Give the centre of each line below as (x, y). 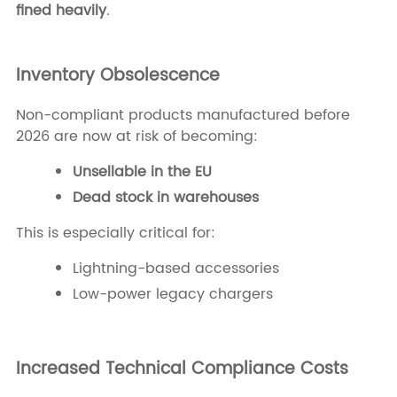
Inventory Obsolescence (117, 75)
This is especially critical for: (115, 234)
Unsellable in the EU (144, 172)
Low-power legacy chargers (172, 295)
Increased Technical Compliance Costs (182, 370)
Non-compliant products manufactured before (183, 116)
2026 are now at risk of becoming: (136, 137)
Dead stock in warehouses (167, 198)
